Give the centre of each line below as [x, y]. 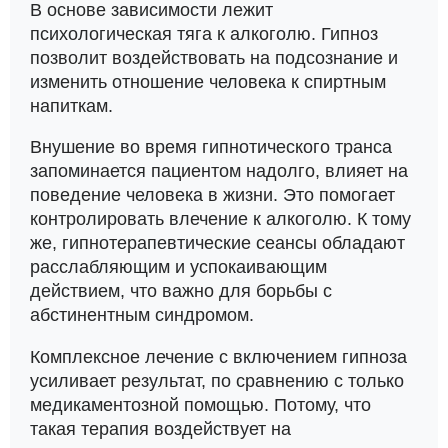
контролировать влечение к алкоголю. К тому [220, 219]
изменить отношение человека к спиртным [208, 81]
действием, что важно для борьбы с [181, 291]
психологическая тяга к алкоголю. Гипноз [204, 33]
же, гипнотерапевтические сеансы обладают [217, 243]
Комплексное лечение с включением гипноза [218, 356]
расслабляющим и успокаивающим [178, 267]
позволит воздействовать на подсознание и [214, 57]
